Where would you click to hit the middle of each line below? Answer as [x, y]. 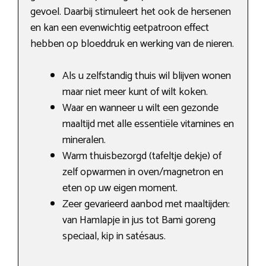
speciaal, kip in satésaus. [114, 237]
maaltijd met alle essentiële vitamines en [148, 124]
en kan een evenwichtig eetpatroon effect [120, 28]
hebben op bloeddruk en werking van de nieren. [132, 44]
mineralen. [84, 140]
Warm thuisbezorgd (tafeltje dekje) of [142, 156]
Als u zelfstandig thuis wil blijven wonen [147, 76]
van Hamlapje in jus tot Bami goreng [139, 221]
